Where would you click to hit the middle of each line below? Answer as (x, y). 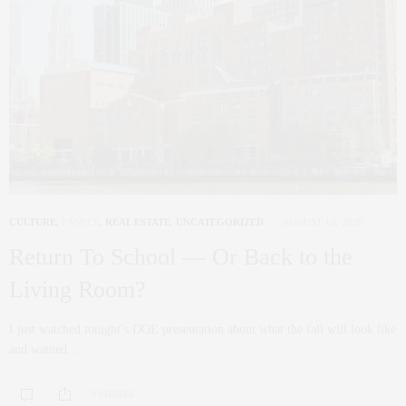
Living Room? (77, 289)
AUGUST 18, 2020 (323, 222)
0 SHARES (113, 394)
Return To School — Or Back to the (181, 256)
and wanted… (44, 349)
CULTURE (33, 222)
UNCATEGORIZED (220, 222)
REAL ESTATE (138, 222)
